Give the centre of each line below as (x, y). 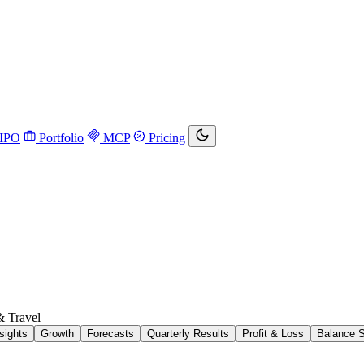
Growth (57, 333)
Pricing (165, 138)
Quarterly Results (188, 333)
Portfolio (60, 138)
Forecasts (110, 333)
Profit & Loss (273, 333)
